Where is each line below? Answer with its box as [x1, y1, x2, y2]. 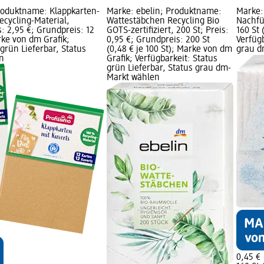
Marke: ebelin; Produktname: [107, 6, 222, 16]
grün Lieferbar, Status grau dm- [107, 63, 231, 73]
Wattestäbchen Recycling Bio [107, 16, 219, 26]
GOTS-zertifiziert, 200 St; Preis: [107, 25, 229, 35]
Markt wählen [107, 72, 160, 82]
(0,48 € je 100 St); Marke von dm [107, 44, 232, 54]
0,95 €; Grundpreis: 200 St [107, 35, 210, 45]
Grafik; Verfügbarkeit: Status [107, 54, 217, 64]
